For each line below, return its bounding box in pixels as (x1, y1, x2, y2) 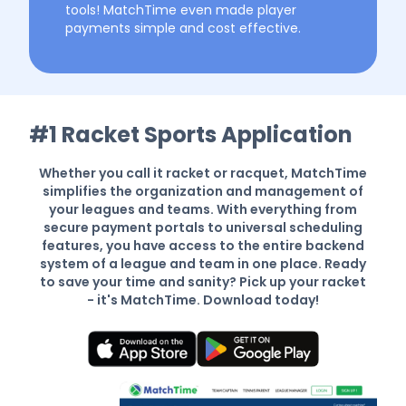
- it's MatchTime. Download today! (87, 290, 319, 309)
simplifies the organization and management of (43, 181, 363, 200)
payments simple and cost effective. (65, 18, 301, 37)
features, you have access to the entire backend (42, 236, 364, 255)
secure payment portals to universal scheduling (43, 217, 362, 237)
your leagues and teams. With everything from (49, 199, 357, 218)
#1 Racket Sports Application (29, 119, 353, 150)
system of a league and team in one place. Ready (40, 254, 366, 273)
